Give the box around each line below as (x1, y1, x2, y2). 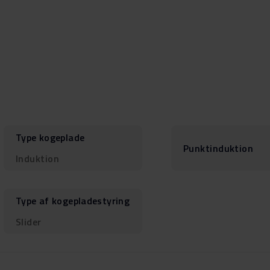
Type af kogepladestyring (16, 193, 130, 208)
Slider (16, 215, 42, 229)
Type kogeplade (16, 130, 85, 145)
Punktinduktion (183, 140, 254, 155)
